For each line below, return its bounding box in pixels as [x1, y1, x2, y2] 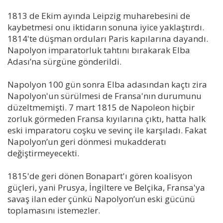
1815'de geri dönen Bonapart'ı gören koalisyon [7, 170, 192, 182]
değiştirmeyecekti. [7, 147, 79, 159]
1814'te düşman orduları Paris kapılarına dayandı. [7, 32, 208, 44]
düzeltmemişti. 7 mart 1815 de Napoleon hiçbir [7, 101, 195, 113]
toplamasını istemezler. [7, 204, 100, 216]
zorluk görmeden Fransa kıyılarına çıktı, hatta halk [7, 112, 206, 124]
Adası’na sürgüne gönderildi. [7, 55, 121, 67]
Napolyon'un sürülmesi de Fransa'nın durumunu [7, 90, 202, 102]
